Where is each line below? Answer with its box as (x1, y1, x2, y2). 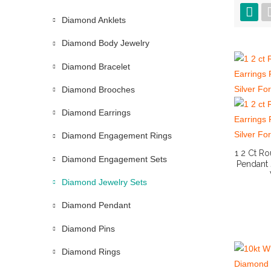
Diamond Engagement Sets (62, 154, 167, 164)
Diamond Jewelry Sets (62, 177, 147, 188)
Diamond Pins (62, 223, 115, 233)
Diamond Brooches (62, 84, 135, 94)
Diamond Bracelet (62, 61, 130, 71)
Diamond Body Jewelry (62, 38, 149, 48)
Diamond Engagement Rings (62, 131, 172, 141)
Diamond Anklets (62, 15, 126, 25)
